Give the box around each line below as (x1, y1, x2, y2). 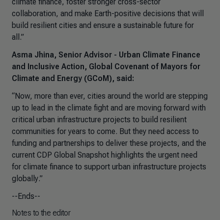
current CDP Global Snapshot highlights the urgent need (12, 150, 197, 160)
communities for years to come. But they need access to (12, 127, 199, 136)
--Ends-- (12, 192, 42, 201)
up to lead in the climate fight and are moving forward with (12, 103, 206, 112)
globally (12, 174, 38, 183)
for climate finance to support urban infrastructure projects (12, 162, 206, 171)
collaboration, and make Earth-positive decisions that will (12, 9, 204, 18)
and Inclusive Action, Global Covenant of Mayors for (12, 62, 200, 71)
